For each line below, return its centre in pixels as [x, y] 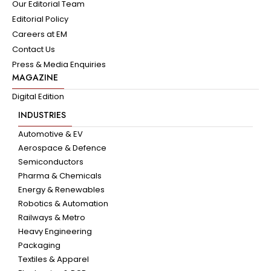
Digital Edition [38, 96]
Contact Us [34, 49]
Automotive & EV [51, 134]
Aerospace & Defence [62, 148]
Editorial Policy [40, 19]
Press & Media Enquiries [59, 64]
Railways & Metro [52, 217]
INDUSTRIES [42, 115]
